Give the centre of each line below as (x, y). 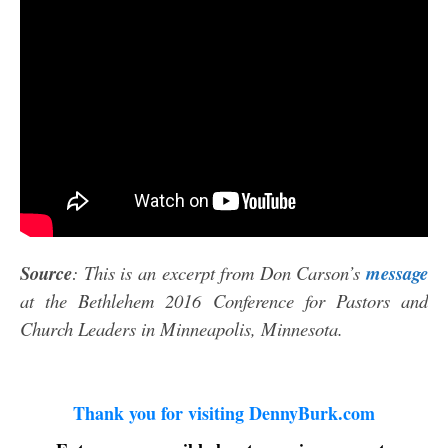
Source (46, 273)
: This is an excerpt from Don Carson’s (219, 273)
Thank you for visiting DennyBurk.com (224, 412)
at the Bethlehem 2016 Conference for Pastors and (224, 301)
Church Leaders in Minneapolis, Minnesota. (181, 329)
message (397, 273)
